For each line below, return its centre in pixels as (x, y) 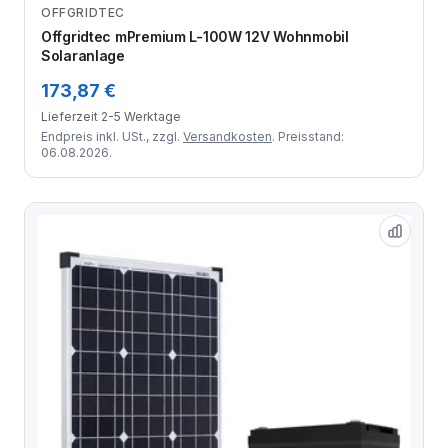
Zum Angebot (216, 23)
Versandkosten (227, 137)
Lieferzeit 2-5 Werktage (111, 117)
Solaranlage (83, 56)
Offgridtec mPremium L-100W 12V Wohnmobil (195, 37)
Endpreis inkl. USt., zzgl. (112, 137)
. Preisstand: (308, 137)
